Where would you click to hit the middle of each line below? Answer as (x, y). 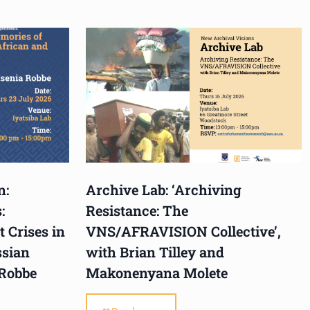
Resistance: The (137, 211)
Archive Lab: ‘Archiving (164, 190)
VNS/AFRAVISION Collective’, (183, 231)
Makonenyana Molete (157, 273)
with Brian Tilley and (155, 252)
